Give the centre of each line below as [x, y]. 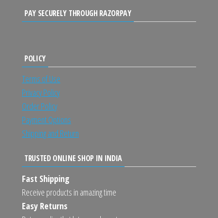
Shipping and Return [50, 133]
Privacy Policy [41, 92]
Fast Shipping [46, 178]
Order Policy [40, 106]
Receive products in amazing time [69, 192]
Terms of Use [41, 79]
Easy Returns [45, 206]
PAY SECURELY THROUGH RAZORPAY [78, 13]
